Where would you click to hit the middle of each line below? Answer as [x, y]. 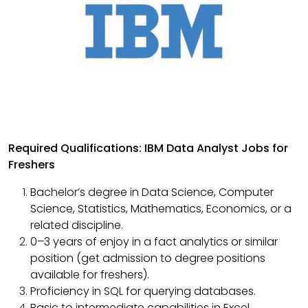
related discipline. [77, 225]
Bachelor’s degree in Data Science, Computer [152, 192]
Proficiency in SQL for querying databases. [143, 291]
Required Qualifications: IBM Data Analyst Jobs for [148, 148]
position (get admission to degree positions [148, 258]
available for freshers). [90, 275]
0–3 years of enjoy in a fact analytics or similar [154, 242]
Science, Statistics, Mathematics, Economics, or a [161, 209]
